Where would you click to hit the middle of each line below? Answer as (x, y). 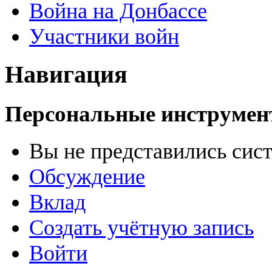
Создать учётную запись (141, 228)
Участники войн (104, 36)
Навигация (66, 75)
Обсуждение (87, 177)
